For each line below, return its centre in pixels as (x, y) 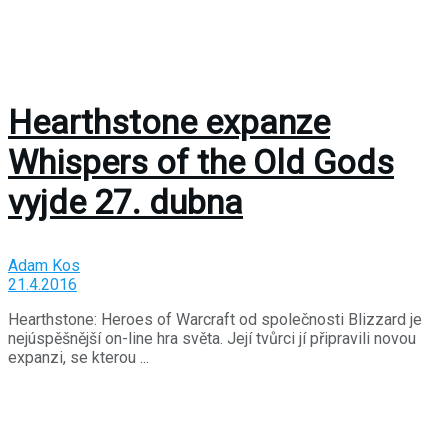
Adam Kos (44, 265)
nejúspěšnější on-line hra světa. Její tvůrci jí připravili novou (212, 338)
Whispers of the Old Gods (201, 161)
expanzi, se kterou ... (78, 357)
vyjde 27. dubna (125, 201)
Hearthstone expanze (169, 121)
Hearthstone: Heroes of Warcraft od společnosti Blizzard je (215, 319)
